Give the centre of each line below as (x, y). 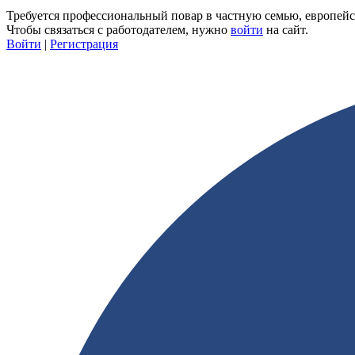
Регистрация (84, 44)
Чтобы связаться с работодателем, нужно (118, 30)
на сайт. (286, 30)
